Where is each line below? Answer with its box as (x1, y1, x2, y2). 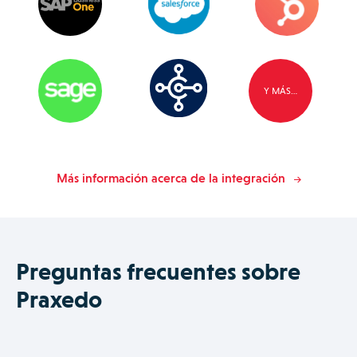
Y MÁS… (264, 84, 297, 96)
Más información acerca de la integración (56, 170, 285, 186)
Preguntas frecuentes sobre (16, 257, 300, 285)
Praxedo (16, 284, 102, 313)
